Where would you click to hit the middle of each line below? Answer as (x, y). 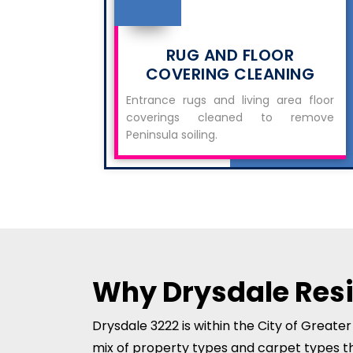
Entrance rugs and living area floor (230, 100)
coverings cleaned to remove (230, 117)
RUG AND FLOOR (230, 55)
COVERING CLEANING (230, 74)
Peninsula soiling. (172, 135)
